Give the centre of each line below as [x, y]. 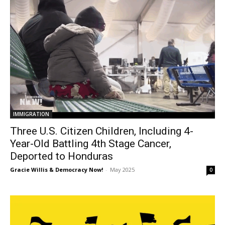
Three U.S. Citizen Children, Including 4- [102, 131]
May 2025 [122, 170]
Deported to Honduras [62, 156]
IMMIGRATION [31, 114]
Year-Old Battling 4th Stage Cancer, [91, 144]
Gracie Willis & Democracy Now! [57, 170]
